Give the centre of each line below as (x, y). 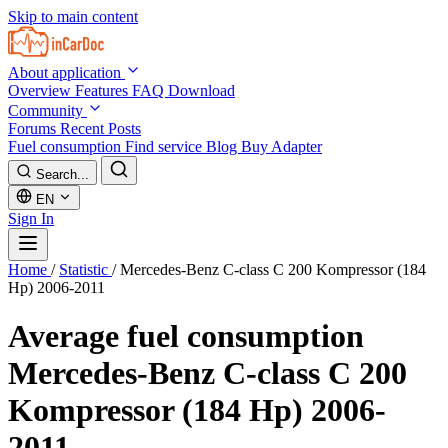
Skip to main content (73, 16)
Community (47, 110)
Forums (34, 128)
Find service (165, 146)
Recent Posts (100, 128)
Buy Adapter (281, 146)
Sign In (31, 218)
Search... (62, 174)
